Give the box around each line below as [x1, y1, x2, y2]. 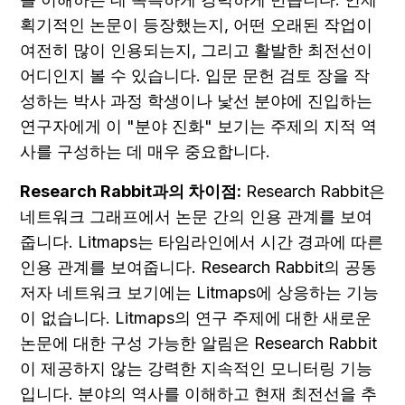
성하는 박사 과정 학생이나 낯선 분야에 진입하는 [20, 91, 372, 111]
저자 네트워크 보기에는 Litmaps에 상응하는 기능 [20, 283, 379, 303]
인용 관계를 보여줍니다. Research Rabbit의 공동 [20, 258, 377, 278]
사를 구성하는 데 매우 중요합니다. [20, 142, 270, 162]
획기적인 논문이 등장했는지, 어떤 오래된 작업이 [20, 15, 372, 35]
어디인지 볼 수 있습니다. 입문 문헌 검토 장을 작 [20, 66, 370, 86]
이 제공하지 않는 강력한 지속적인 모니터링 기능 [20, 359, 372, 379]
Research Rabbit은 [241, 182, 385, 202]
